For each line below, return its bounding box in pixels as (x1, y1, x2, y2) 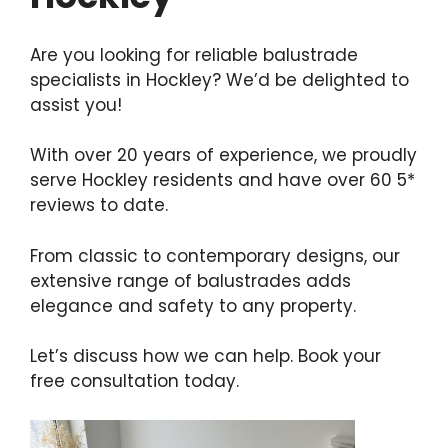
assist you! (30, 92, 122, 117)
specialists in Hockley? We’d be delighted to (30, 67, 409, 92)
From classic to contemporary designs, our (30, 243, 400, 268)
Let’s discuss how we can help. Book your (30, 344, 381, 368)
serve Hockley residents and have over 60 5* (30, 168, 415, 192)
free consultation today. (30, 369, 239, 393)
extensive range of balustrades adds (30, 268, 351, 293)
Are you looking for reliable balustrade (30, 42, 358, 67)
